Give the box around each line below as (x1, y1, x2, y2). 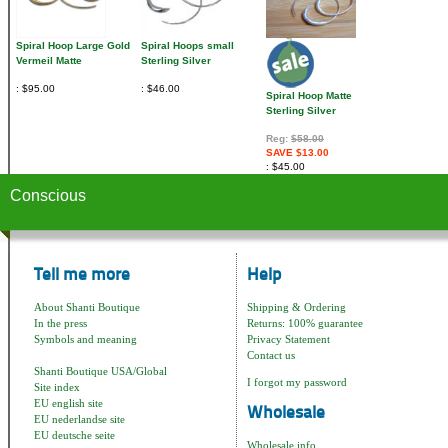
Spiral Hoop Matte (266, 90, 352, 102)
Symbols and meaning (34, 333, 137, 346)
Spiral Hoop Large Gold (16, 40, 130, 52)
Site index (34, 381, 80, 394)
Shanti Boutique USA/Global (34, 365, 167, 378)
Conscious (10, 187, 86, 205)
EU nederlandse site (34, 413, 125, 426)
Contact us (247, 349, 295, 362)
